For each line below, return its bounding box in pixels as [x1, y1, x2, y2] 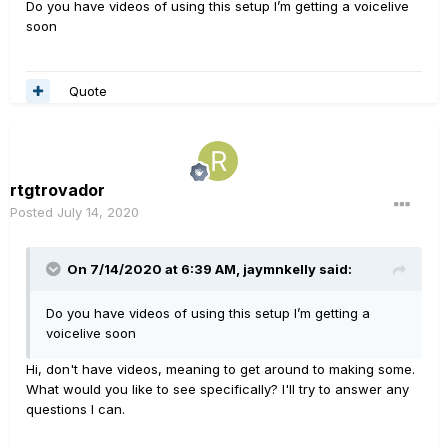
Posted [10, 204, 57, 220]
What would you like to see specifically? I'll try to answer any [26, 381, 409, 397]
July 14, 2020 [57, 204, 139, 220]
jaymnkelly [243, 261, 316, 277]
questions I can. [26, 401, 125, 417]
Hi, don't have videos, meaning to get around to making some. [26, 361, 415, 377]
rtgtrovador [10, 180, 105, 200]
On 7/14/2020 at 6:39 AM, [67, 261, 243, 277]
